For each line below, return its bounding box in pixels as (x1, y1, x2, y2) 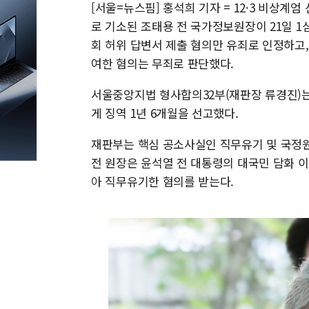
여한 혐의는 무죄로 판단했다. (91, 54, 235, 72)
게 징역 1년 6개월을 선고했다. (91, 104, 239, 121)
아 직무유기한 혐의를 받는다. (91, 172, 235, 190)
